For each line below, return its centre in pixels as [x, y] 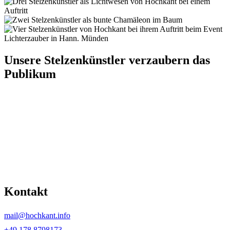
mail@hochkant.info [37, 215]
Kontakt [26, 191]
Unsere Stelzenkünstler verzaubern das [107, 60]
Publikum [30, 74]
